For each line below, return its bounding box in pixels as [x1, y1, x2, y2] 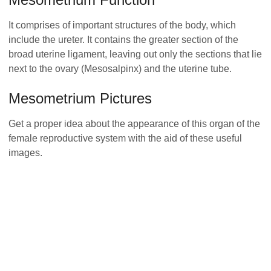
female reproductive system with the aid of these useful [8, 132, 242, 143]
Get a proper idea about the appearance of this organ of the [8, 118, 260, 129]
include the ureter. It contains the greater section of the [8, 34, 238, 45]
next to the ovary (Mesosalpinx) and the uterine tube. [8, 63, 232, 74]
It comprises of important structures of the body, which [8, 19, 236, 30]
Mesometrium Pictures [8, 90, 152, 106]
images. [8, 147, 42, 158]
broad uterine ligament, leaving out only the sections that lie [8, 48, 262, 59]
